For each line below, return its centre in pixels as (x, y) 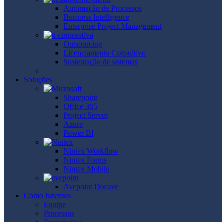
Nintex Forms (85, 160)
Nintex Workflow (91, 151)
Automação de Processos (103, 8)
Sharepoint (80, 97)
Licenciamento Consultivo (105, 53)
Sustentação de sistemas (101, 61)
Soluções (38, 79)
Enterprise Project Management (112, 26)
